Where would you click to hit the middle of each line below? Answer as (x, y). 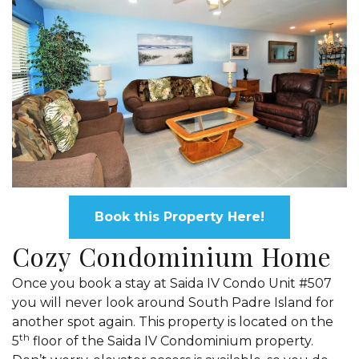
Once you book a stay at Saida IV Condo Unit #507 (172, 283)
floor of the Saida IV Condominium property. (171, 341)
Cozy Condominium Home (172, 256)
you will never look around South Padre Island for (173, 302)
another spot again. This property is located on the (173, 321)
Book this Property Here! (179, 216)
